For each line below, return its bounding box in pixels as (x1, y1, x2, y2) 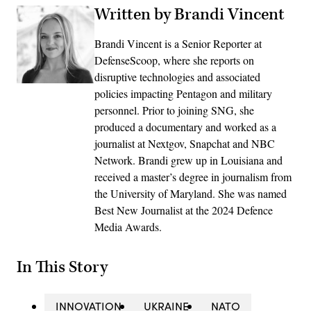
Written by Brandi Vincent (94, 3, 285, 25)
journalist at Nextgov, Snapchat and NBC (94, 135, 275, 151)
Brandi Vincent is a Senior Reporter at (94, 35, 262, 51)
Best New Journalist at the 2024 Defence (94, 202, 273, 217)
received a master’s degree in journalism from (94, 169, 292, 184)
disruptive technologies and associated (94, 69, 260, 84)
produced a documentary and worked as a (94, 119, 276, 134)
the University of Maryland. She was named (94, 185, 287, 201)
